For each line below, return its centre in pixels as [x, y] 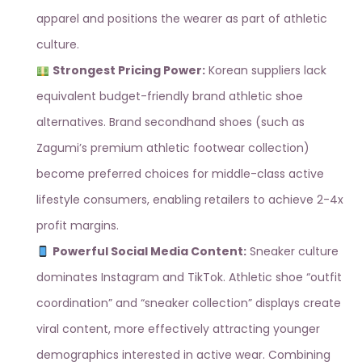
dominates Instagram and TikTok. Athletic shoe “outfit [189, 278]
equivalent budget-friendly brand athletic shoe [170, 97]
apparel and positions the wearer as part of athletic [182, 19]
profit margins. [78, 226]
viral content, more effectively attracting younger [178, 329]
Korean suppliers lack [265, 71]
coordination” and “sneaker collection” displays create [189, 303]
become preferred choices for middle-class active [180, 174]
